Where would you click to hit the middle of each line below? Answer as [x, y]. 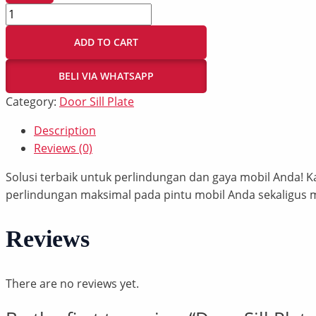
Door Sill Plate [97, 102]
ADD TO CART [107, 42]
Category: [32, 102]
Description [65, 131]
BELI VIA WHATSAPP [107, 76]
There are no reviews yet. [72, 283]
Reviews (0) [63, 148]
